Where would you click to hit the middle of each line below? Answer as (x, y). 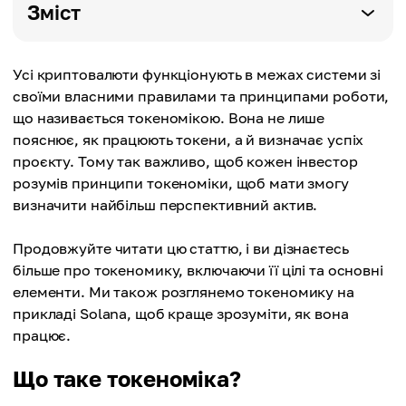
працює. (42, 335)
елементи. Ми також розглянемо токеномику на (184, 292)
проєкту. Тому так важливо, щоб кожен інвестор (185, 161)
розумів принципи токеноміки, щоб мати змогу (181, 183)
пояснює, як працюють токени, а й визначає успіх (188, 140)
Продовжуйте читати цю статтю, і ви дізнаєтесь (181, 248)
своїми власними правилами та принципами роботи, (201, 96)
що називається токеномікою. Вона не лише (169, 118)
